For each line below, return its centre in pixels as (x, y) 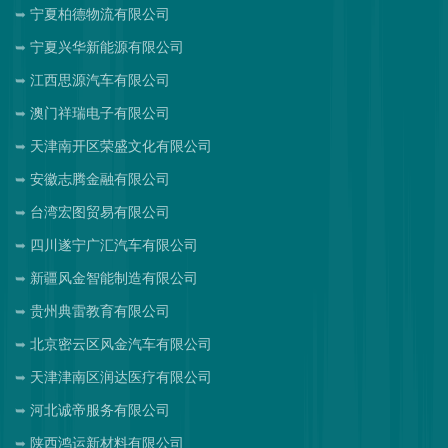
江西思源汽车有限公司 (100, 80)
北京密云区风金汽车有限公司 (121, 344)
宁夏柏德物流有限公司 (100, 14)
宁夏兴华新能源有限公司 (107, 47)
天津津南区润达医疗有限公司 (121, 377)
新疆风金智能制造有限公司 (114, 278)
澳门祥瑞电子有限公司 (100, 113)
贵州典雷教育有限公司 (100, 311)
